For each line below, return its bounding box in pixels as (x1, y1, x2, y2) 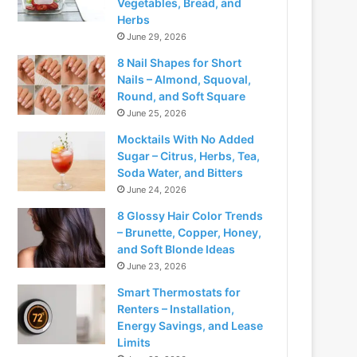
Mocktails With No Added (117, 131, 255, 146)
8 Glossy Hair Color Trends (117, 208, 264, 222)
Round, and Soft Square (117, 88, 246, 103)
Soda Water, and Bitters (117, 165, 244, 179)
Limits (117, 335, 151, 349)
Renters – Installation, (117, 301, 235, 316)
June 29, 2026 (127, 30, 187, 42)
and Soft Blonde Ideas (117, 241, 236, 256)
